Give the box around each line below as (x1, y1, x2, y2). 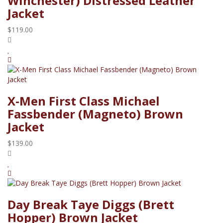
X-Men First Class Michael (7, 92, 160, 109)
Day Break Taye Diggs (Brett (7, 196, 174, 213)
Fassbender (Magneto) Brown (7, 105, 183, 122)
